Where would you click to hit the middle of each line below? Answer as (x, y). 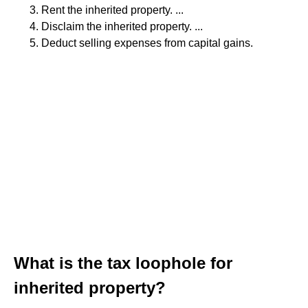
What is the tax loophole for (123, 263)
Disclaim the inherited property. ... (122, 26)
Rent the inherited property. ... (112, 10)
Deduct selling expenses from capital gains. (147, 43)
